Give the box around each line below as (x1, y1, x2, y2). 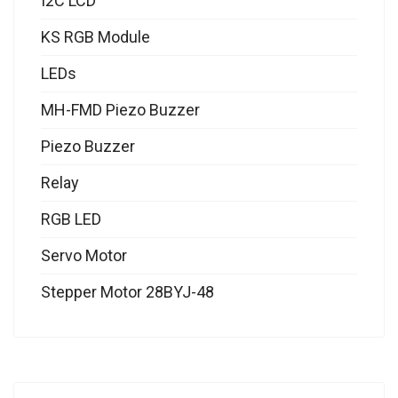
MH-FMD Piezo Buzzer (41, 100, 200, 120)
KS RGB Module (41, 28, 150, 47)
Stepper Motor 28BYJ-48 (41, 283, 214, 302)
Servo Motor (41, 246, 127, 266)
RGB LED (41, 210, 101, 229)
